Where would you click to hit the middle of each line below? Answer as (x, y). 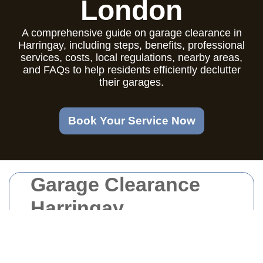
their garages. (131, 82)
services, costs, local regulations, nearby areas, (131, 58)
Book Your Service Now (131, 121)
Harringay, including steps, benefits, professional (131, 45)
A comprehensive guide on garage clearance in (131, 33)
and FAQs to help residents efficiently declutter (131, 70)
